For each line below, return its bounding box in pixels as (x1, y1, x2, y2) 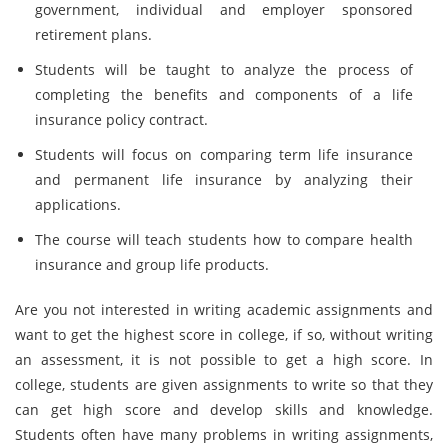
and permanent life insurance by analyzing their (35, 170, 413, 189)
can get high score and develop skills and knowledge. (15, 400, 433, 419)
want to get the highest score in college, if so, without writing (15, 325, 433, 344)
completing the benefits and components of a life (35, 85, 413, 104)
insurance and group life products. (35, 255, 269, 274)
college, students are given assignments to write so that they (15, 375, 433, 394)
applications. (35, 195, 121, 214)
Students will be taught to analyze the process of (35, 60, 413, 79)
